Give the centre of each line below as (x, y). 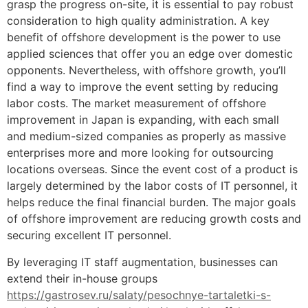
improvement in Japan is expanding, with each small (143, 120)
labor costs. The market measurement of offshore (136, 103)
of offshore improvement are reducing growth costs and (154, 219)
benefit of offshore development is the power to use (144, 37)
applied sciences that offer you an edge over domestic (150, 54)
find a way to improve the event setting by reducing (143, 87)
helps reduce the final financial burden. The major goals (151, 202)
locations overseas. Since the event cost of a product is (152, 169)
